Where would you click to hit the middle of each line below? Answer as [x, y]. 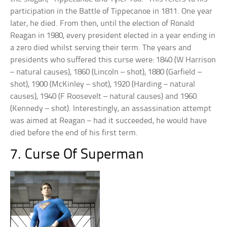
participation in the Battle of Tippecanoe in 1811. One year [111, 11]
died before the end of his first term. [74, 133]
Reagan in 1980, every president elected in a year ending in [113, 36]
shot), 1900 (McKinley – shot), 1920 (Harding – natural [103, 84]
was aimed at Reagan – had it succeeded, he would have [109, 121]
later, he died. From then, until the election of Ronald [103, 24]
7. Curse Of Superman [77, 155]
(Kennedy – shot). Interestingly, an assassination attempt [111, 109]
